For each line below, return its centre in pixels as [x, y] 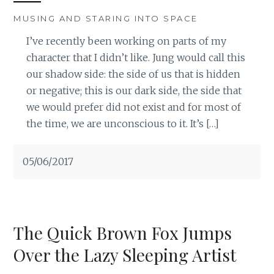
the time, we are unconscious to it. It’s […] [122, 124]
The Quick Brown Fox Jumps [123, 233]
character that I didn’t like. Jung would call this [135, 58]
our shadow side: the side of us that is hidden [133, 74]
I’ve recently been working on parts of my [126, 41]
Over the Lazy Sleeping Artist [125, 255]
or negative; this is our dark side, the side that [134, 91]
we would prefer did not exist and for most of [133, 107]
